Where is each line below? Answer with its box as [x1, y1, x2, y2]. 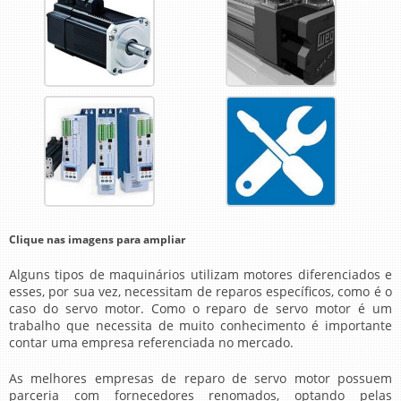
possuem [329, 370, 392, 387]
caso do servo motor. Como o [9, 300, 207, 317]
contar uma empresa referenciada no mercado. [9, 334, 294, 351]
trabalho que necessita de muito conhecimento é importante [9, 317, 392, 334]
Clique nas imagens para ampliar [9, 232, 185, 247]
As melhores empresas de [9, 370, 184, 387]
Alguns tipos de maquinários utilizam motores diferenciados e [9, 266, 392, 283]
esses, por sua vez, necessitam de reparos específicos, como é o [9, 283, 392, 300]
